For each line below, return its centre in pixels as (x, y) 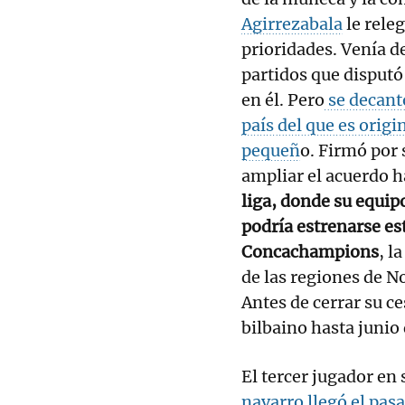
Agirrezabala (292, 24)
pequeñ (271, 150)
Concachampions (310, 251)
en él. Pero (283, 99)
